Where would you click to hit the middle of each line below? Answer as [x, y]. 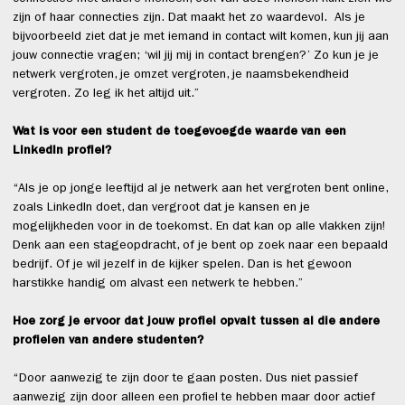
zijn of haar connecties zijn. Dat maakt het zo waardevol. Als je [189, 19]
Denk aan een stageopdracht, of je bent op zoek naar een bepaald [200, 246]
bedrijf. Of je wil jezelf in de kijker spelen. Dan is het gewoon [182, 265]
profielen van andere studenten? [108, 341]
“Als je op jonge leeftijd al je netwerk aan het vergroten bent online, [200, 189]
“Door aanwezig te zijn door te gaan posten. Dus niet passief [185, 379]
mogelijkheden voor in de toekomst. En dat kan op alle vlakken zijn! [199, 227]
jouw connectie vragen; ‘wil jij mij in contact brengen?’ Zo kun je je [196, 57]
